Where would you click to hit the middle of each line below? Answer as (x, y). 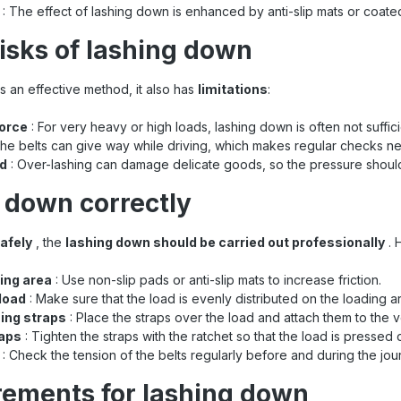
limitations (233, 89)
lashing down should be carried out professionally (225, 242)
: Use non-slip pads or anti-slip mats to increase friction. (217, 279)
